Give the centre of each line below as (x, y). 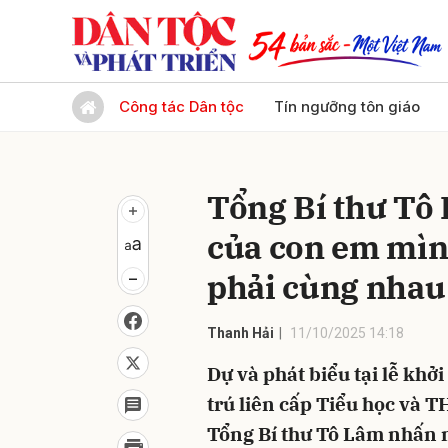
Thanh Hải (240, 333)
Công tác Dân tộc (181, 106)
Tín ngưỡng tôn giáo (347, 106)
